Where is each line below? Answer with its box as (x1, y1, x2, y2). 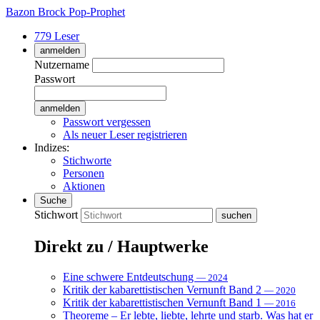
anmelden (40, 45, 80, 56)
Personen (63, 167, 104, 179)
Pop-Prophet (69, 6, 125, 18)
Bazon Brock (6, 6, 66, 18)
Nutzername (34, 59, 89, 71)
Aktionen (63, 180, 105, 192)
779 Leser (34, 30, 79, 42)
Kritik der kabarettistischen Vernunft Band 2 (63, 283, 264, 296)
